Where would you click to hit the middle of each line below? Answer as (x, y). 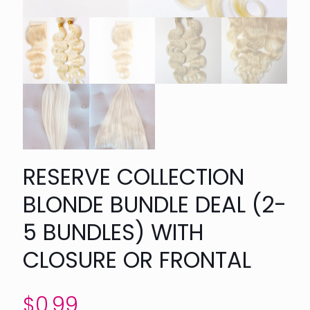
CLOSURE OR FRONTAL (137, 260)
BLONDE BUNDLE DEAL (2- (155, 204)
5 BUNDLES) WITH (113, 232)
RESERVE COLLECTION (134, 177)
